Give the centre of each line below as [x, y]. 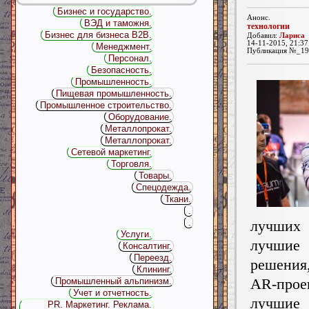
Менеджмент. [124, 47]
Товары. [155, 176]
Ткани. [178, 199]
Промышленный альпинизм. [113, 281]
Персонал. [130, 58]
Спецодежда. [164, 187]
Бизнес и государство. [105, 11]
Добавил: [263, 35]
